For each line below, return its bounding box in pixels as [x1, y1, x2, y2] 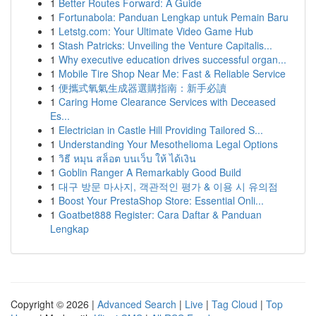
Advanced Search [97, 297, 176, 311]
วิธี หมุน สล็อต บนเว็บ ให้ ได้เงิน [59, 151, 196, 165]
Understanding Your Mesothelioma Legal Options [59, 137, 278, 151]
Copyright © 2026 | [11, 297, 97, 311]
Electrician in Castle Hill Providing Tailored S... [59, 123, 263, 137]
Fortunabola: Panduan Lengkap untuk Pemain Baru [59, 10, 288, 24]
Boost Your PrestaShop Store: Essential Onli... [59, 193, 264, 207]
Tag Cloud [212, 297, 257, 311]
